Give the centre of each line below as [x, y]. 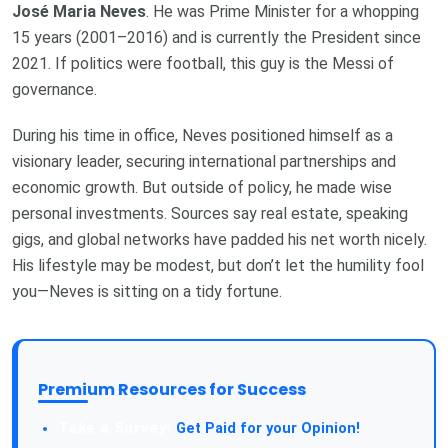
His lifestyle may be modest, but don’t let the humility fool [218, 265]
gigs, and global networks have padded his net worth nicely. [219, 239]
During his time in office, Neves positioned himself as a [202, 135]
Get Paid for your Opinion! [265, 428]
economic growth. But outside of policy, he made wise [202, 187]
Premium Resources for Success [172, 389]
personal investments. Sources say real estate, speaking [210, 213]
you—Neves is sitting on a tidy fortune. [147, 291]
